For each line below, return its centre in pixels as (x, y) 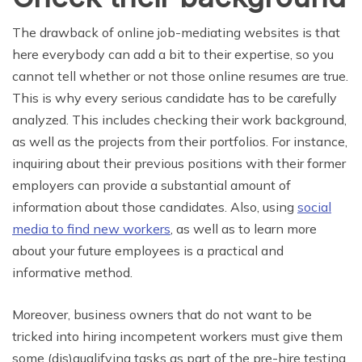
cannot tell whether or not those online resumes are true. (180, 76)
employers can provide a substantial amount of (152, 185)
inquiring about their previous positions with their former (179, 164)
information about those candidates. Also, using (155, 207)
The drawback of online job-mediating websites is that (176, 33)
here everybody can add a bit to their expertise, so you (173, 55)
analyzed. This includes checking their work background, (179, 120)
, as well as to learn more (244, 229)
